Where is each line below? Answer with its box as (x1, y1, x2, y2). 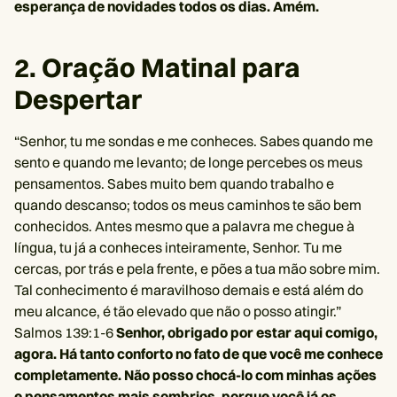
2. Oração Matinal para (14, 51, 300, 84)
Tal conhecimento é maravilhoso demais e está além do (14, 281, 363, 299)
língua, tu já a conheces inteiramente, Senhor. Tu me (14, 238, 342, 256)
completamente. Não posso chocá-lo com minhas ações (14, 366, 377, 384)
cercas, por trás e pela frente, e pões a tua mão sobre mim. (14, 260, 380, 277)
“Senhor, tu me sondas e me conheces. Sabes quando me (14, 132, 373, 150)
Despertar (14, 83, 142, 116)
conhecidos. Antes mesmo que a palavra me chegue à (14, 217, 354, 235)
